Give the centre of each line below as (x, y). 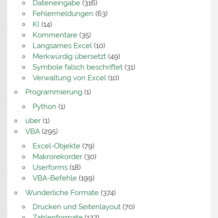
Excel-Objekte (56, 146)
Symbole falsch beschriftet (77, 67)
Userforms (50, 167)
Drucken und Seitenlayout (76, 207)
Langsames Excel (62, 45)
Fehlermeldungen (63, 13)
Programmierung (54, 92)
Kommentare (55, 35)
